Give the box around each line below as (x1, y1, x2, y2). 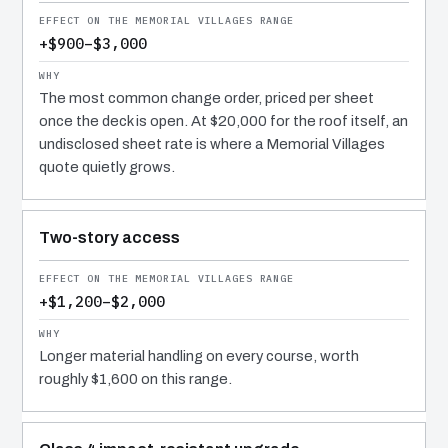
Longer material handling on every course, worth (39, 347, 359, 364)
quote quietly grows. (39, 158, 175, 175)
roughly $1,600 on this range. (39, 370, 232, 387)
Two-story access (39, 228, 180, 246)
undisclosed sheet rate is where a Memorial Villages (39, 135, 385, 152)
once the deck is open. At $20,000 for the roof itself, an (39, 112, 408, 129)
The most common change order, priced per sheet (39, 89, 374, 106)
